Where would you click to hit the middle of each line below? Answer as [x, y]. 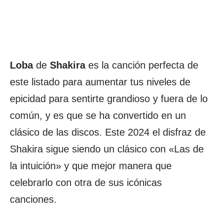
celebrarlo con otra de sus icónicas [86, 183]
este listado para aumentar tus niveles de [100, 82]
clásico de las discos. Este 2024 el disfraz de [108, 132]
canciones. [33, 199]
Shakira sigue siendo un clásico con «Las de [107, 149]
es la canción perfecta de [142, 65]
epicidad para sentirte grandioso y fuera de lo [109, 99]
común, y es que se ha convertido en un [98, 115]
